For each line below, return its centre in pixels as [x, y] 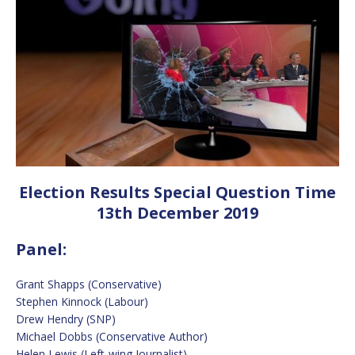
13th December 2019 [177, 212]
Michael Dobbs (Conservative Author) [112, 336]
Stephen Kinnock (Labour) [82, 301]
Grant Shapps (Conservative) [89, 284]
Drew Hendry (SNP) [66, 319]
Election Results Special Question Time [177, 192]
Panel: [41, 249]
